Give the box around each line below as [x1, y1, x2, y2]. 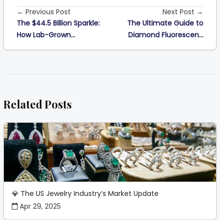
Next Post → [163, 6, 203, 17]
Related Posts [3, 96, 72, 111]
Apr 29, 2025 [18, 201, 61, 211]
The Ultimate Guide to [127, 18, 203, 28]
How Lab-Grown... [17, 29, 75, 40]
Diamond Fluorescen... [128, 29, 203, 40]
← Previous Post [17, 6, 71, 17]
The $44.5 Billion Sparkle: [17, 18, 100, 28]
